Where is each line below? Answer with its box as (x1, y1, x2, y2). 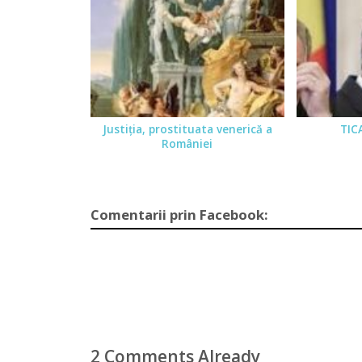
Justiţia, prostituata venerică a (102, 122, 272, 137)
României (162, 137, 213, 151)
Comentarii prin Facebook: (90, 205, 268, 224)
